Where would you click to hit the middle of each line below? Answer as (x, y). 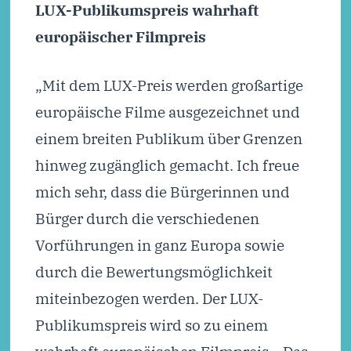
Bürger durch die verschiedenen (147, 219)
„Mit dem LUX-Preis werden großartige (169, 85)
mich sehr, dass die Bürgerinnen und (162, 192)
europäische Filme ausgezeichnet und (167, 112)
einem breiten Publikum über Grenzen (168, 139)
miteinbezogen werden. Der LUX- (149, 299)
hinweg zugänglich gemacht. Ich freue (167, 165)
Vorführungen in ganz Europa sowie (159, 245)
